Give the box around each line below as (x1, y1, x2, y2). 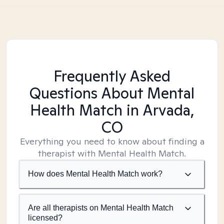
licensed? (28, 213, 62, 222)
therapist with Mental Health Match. (38, 147, 186, 159)
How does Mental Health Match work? (28, 169, 162, 178)
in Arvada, (122, 100, 194, 120)
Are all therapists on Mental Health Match (28, 203, 173, 212)
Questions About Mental (29, 83, 194, 103)
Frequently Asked (53, 66, 170, 86)
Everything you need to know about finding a (19, 135, 204, 147)
